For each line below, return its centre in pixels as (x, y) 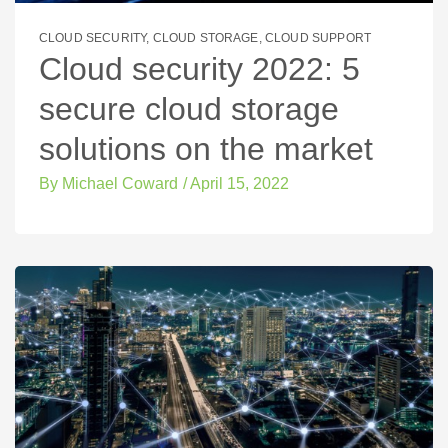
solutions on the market (206, 148)
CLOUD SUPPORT (318, 37)
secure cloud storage (189, 108)
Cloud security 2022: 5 (199, 68)
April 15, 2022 (239, 184)
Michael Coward (118, 184)
